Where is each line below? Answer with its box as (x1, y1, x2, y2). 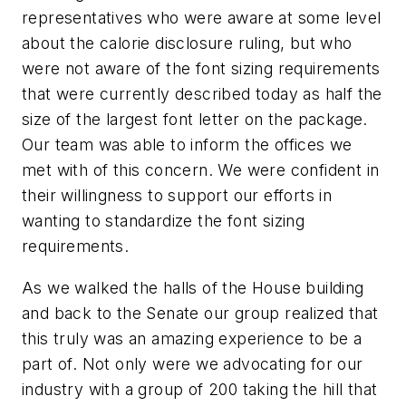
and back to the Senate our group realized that (22, 303, 379, 323)
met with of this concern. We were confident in (22, 160, 380, 180)
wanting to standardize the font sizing (22, 211, 305, 231)
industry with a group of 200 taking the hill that (22, 379, 378, 399)
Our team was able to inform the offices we (22, 135, 353, 155)
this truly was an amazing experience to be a (22, 328, 362, 348)
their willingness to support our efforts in (22, 186, 333, 206)
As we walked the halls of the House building (22, 277, 364, 297)
